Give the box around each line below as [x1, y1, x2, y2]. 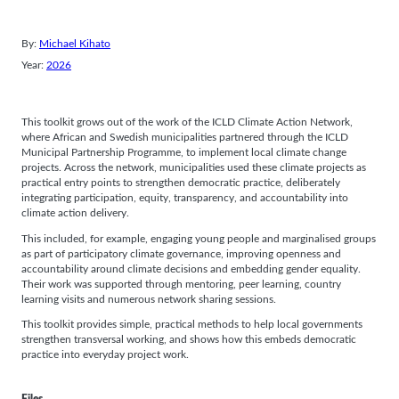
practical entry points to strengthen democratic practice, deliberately [21, 177, 340, 188]
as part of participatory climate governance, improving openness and [21, 248, 341, 259]
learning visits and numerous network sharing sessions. [21, 294, 276, 305]
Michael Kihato [39, 39, 110, 50]
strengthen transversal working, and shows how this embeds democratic [21, 335, 356, 346]
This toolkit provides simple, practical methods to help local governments [21, 320, 362, 330]
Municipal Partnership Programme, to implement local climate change [21, 147, 346, 158]
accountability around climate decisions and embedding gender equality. [21, 264, 361, 274]
